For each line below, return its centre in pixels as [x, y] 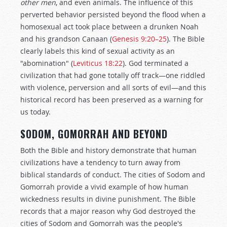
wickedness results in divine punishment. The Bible [108, 199]
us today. [35, 112]
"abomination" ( [47, 63]
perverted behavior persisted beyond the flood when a [113, 14]
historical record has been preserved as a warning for [112, 100]
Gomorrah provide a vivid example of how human [104, 187]
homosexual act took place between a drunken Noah [109, 27]
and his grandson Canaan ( [66, 39]
